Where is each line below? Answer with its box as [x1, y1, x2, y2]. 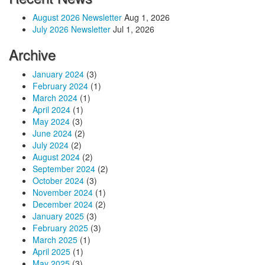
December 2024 [33, 198, 93, 210]
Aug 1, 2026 [124, 11, 170, 23]
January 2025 [33, 210, 84, 222]
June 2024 [33, 127, 72, 139]
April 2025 [33, 245, 70, 257]
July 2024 [33, 139, 69, 151]
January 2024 [33, 68, 84, 80]
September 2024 [33, 163, 95, 174]
